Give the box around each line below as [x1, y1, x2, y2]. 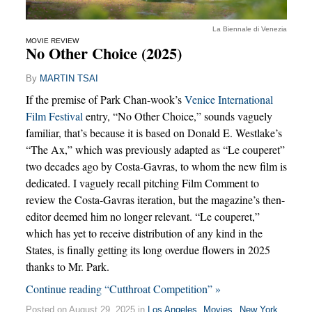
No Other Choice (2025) [25, 42, 182, 65]
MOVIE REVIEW [25, 36, 79, 45]
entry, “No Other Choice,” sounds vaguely [82, 109, 272, 124]
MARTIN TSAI [39, 72, 98, 84]
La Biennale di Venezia [212, 24, 287, 33]
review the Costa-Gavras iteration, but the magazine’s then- [25, 192, 285, 208]
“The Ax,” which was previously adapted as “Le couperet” [25, 142, 285, 157]
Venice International [184, 92, 273, 107]
